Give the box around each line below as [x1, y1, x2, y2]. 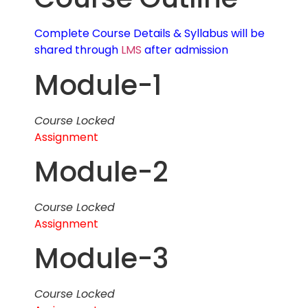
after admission [142, 42, 228, 58]
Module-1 [34, 65, 162, 104]
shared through [34, 42, 121, 58]
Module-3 [34, 239, 168, 278]
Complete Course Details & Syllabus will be [34, 25, 265, 42]
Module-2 [34, 152, 168, 191]
